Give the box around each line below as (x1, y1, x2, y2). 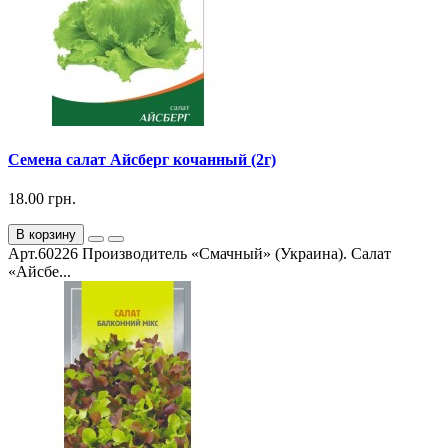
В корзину (16, 227, 76, 243)
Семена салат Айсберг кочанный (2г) (8, 150, 276, 168)
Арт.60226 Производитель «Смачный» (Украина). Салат (8, 245, 391, 263)
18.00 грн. (8, 190, 76, 208)
